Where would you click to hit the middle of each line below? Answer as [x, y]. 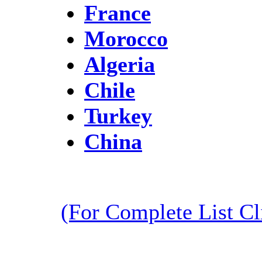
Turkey [118, 116]
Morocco [126, 38]
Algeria [120, 64]
